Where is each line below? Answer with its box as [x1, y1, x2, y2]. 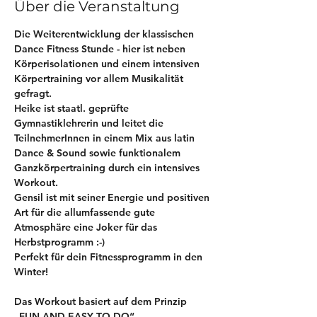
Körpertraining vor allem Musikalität [14, 72, 186, 85]
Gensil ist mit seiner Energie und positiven [14, 191, 212, 204]
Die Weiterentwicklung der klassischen [14, 28, 197, 40]
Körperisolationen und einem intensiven [14, 57, 202, 70]
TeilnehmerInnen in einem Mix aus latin [14, 132, 197, 144]
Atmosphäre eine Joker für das [14, 221, 160, 234]
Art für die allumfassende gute [14, 206, 158, 219]
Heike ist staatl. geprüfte [14, 102, 132, 115]
